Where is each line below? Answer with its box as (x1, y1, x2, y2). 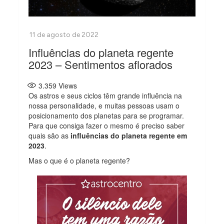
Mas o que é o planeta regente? (28, 155, 130, 165)
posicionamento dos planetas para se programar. (28, 110, 184, 120)
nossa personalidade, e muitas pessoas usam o (28, 100, 180, 110)
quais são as (28, 130, 69, 140)
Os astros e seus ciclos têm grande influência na (28, 90, 182, 100)
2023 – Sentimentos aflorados (28, 56, 173, 72)
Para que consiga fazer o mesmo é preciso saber (28, 120, 185, 130)
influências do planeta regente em (68, 130, 187, 140)
